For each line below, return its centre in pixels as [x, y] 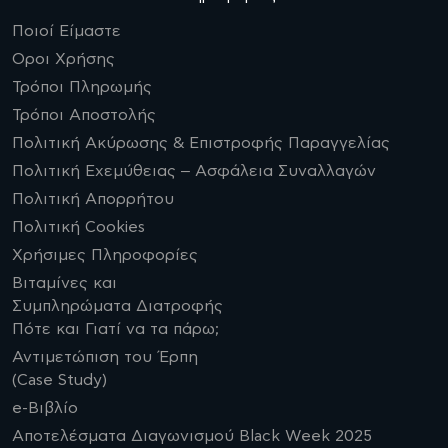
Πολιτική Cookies [78, 226]
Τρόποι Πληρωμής [82, 86]
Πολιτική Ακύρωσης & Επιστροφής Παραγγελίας [201, 142]
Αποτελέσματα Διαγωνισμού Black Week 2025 [192, 435]
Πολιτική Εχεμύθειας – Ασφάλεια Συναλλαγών [194, 170]
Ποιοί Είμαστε [66, 30]
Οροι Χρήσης [63, 58]
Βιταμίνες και [64, 282]
